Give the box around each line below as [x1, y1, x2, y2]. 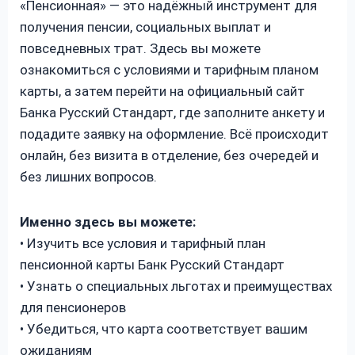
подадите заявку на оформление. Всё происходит [20, 125, 329, 142]
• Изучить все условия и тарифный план [20, 235, 265, 251]
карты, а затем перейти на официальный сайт [20, 82, 305, 99]
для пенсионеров [20, 299, 126, 315]
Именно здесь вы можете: [20, 213, 196, 230]
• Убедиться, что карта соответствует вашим [20, 320, 307, 337]
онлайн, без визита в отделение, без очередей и [20, 147, 319, 163]
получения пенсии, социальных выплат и [20, 18, 271, 35]
